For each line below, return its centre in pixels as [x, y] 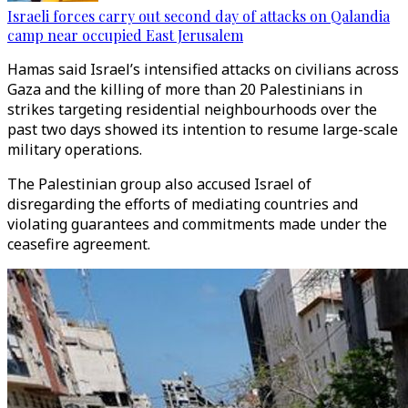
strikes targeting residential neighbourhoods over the [192, 109]
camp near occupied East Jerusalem [125, 35]
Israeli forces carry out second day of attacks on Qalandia [199, 16]
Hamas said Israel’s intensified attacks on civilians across [203, 69]
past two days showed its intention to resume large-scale [203, 129]
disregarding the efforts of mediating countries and [183, 204]
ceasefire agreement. [79, 244]
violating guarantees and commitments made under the [197, 224]
